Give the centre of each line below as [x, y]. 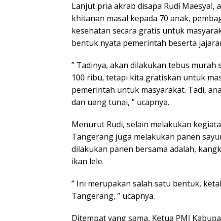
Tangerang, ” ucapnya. [113, 196]
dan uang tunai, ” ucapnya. [120, 102]
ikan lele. [88, 161]
